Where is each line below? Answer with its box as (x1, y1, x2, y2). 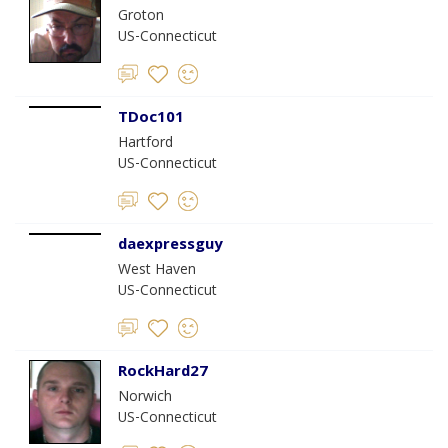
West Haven (118, 259, 196, 283)
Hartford (118, 132, 173, 156)
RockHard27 (118, 360, 208, 386)
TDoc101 (118, 106, 184, 132)
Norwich (118, 386, 172, 410)
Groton (118, 5, 164, 29)
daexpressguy (118, 233, 222, 259)
